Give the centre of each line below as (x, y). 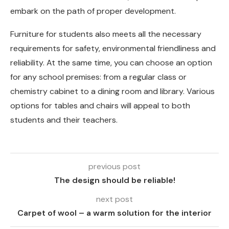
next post (114, 199)
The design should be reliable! (114, 180)
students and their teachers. (64, 120)
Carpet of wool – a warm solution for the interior (114, 213)
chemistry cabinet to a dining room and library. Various (112, 91)
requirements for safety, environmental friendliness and (113, 49)
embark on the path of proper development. (93, 11)
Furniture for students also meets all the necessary (106, 34)
